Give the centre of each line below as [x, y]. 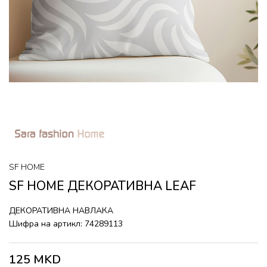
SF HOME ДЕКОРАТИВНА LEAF [103, 186]
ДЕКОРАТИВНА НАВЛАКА [61, 211]
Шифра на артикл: [47, 224]
